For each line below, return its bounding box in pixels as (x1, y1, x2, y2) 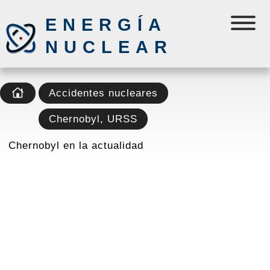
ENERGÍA (45, 15, 166, 34)
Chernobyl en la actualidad (8, 139, 143, 151)
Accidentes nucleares (49, 87, 158, 99)
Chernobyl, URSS (49, 113, 137, 125)
